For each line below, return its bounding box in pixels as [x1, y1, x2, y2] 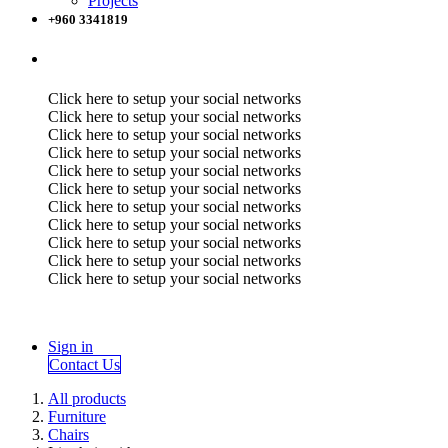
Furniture [48, 408, 106, 425]
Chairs [48, 426, 89, 443]
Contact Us [49, 356, 120, 373]
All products [48, 390, 126, 407]
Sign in [48, 338, 93, 355]
